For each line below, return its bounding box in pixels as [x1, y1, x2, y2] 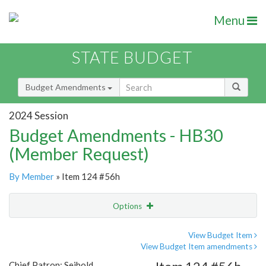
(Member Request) [9, 143, 149, 164]
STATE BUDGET [72, 47, 192, 68]
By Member [9, 171, 54, 182]
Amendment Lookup [12, 250, 87, 261]
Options [113, 201, 144, 211]
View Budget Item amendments [141, 242, 254, 252]
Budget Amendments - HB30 [9, 125, 223, 146]
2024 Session [9, 109, 68, 122]
